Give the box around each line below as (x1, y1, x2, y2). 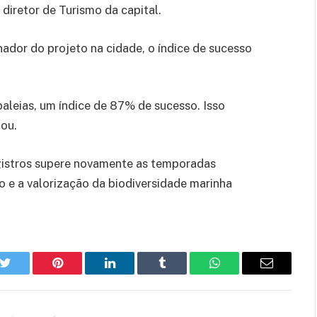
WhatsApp (213, 267, 268, 280)
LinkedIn (108, 267, 156, 280)
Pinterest (56, 267, 101, 280)
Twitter (4, 267, 41, 280)
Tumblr (161, 267, 199, 280)
